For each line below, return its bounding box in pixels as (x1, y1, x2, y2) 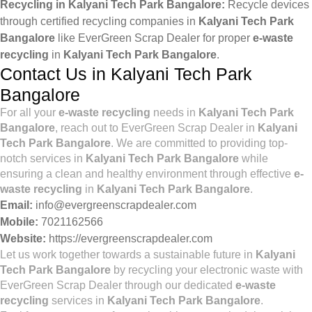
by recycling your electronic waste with (111, 264, 303, 276)
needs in (150, 107, 198, 118)
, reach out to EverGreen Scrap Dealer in (55, 122, 258, 134)
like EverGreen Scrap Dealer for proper (55, 32, 253, 44)
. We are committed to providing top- (111, 137, 288, 149)
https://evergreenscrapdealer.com (49, 233, 212, 244)
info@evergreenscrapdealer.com (36, 199, 196, 211)
